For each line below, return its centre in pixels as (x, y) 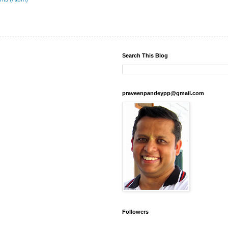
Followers (135, 212)
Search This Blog (145, 56)
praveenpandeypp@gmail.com (163, 93)
